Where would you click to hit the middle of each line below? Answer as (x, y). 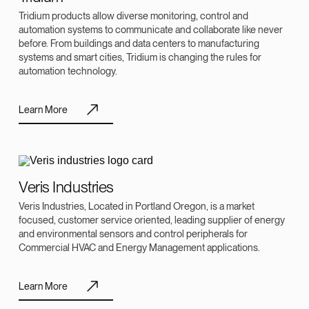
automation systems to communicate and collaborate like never (151, 30)
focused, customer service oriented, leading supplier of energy (152, 220)
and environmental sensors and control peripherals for (133, 234)
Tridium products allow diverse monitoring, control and (133, 16)
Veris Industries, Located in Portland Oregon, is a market (137, 206)
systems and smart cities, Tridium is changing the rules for (140, 57)
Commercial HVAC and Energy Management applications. (139, 248)
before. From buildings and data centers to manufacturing (139, 43)
